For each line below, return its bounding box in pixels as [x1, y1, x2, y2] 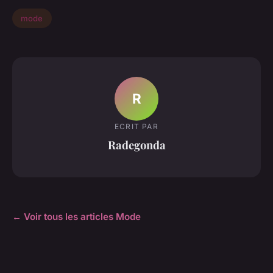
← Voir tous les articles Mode [12, 211, 141, 223]
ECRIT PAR [115, 121, 158, 131]
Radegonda [107, 136, 166, 152]
